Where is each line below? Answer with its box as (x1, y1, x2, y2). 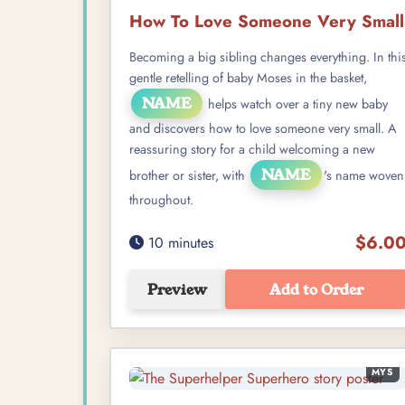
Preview (147, 278, 207, 300)
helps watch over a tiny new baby (204, 95, 388, 114)
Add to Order (268, 278, 363, 300)
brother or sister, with (129, 166, 249, 185)
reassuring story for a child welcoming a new (129, 140, 375, 159)
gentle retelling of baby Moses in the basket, (129, 69, 367, 88)
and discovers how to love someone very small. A (129, 119, 397, 138)
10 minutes (144, 231, 213, 253)
